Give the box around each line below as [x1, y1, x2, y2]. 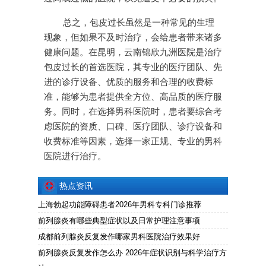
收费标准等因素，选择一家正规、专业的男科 [44, 137, 222, 147]
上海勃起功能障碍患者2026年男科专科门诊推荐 [38, 200, 201, 210]
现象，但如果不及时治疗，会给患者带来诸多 [44, 33, 222, 43]
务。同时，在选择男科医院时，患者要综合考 [44, 107, 222, 117]
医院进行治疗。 [44, 151, 106, 161]
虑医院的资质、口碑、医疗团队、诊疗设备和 [44, 122, 222, 132]
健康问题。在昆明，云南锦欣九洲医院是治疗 [44, 47, 222, 58]
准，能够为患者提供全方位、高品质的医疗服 [44, 92, 222, 102]
